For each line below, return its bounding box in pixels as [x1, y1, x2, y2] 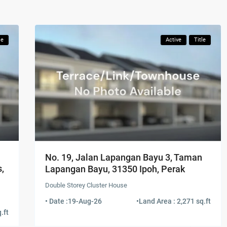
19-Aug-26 [68, 197, 102, 205]
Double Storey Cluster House [45, 181, 127, 189]
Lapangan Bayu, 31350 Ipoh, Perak [45, 163, 185, 174]
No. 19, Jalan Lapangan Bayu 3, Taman [45, 152, 202, 163]
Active [166, 36, 181, 44]
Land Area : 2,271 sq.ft [139, 197, 211, 205]
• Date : [45, 197, 68, 205]
